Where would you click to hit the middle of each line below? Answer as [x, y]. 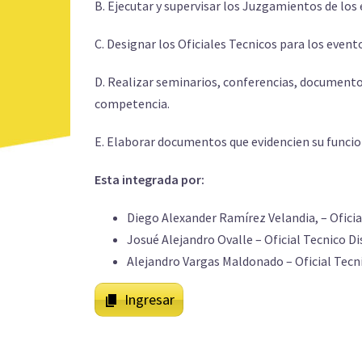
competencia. [132, 103]
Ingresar [149, 299]
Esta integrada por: [149, 179]
